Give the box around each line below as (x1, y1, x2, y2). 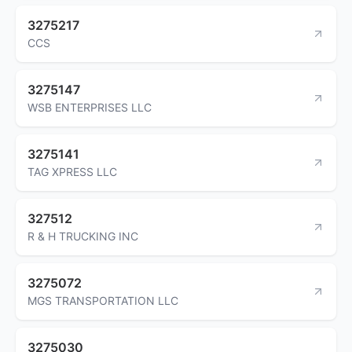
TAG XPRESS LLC (27, 164, 117, 178)
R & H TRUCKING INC (27, 229, 138, 243)
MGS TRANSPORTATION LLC (27, 293, 178, 307)
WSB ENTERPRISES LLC (27, 100, 152, 114)
